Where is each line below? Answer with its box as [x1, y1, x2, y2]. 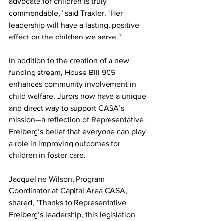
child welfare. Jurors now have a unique [9, 92, 148, 100]
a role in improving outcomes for [9, 139, 122, 147]
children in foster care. [9, 151, 86, 159]
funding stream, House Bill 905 [9, 68, 117, 76]
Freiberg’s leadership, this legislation [9, 210, 137, 219]
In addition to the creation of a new [9, 56, 131, 65]
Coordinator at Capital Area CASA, [9, 186, 129, 195]
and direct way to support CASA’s [9, 104, 126, 112]
